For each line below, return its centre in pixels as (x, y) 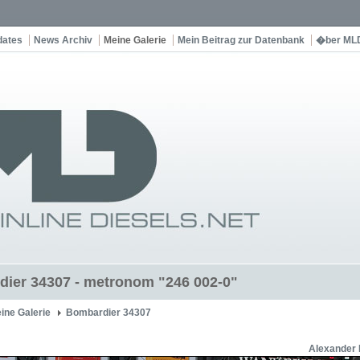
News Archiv (63, 40)
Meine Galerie (135, 40)
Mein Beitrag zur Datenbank (241, 40)
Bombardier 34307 (108, 313)
